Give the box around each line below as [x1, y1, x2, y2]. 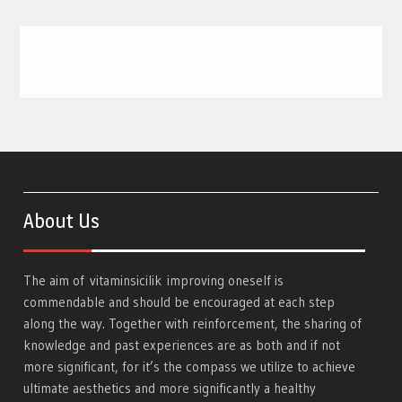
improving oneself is [162, 271, 284, 289]
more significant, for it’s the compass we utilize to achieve [23, 357, 356, 375]
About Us [23, 208, 100, 232]
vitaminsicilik [90, 271, 162, 289]
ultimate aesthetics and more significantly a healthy [23, 379, 317, 397]
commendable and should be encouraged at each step [23, 293, 336, 310]
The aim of [23, 271, 91, 289]
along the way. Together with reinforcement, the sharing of [23, 314, 363, 332]
